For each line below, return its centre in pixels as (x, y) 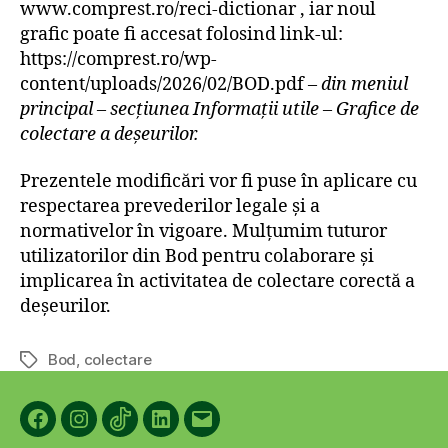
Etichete (48, 360)
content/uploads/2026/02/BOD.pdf (162, 84)
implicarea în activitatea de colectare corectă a (217, 281)
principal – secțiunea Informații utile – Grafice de (219, 109)
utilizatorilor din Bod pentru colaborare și (197, 256)
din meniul (364, 84)
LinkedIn (193, 431)
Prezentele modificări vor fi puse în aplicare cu (218, 181)
